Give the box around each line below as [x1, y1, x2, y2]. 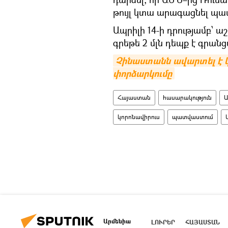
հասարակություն [163, 93, 212, 102]
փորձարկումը [113, 67, 172, 80]
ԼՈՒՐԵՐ [151, 217, 175, 226]
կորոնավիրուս [118, 112, 160, 121]
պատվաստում [172, 112, 213, 121]
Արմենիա [103, 216, 131, 225]
